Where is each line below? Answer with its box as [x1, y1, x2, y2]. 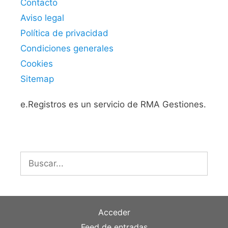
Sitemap [20, 73, 54, 84]
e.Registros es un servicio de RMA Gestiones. [20, 99, 206, 109]
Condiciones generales [20, 43, 113, 53]
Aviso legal [20, 12, 64, 23]
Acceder [98, 207, 130, 217]
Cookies [20, 58, 53, 69]
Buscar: [20, 152, 50, 162]
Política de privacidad [20, 27, 108, 38]
